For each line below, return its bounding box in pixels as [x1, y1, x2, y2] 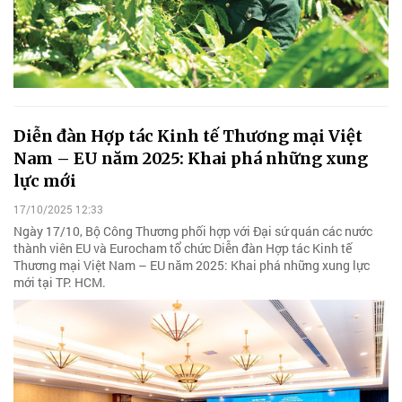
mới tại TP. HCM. [13, 273, 106, 291]
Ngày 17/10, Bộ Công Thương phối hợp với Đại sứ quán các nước [13, 222, 372, 240]
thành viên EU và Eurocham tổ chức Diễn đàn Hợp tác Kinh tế [13, 239, 352, 257]
